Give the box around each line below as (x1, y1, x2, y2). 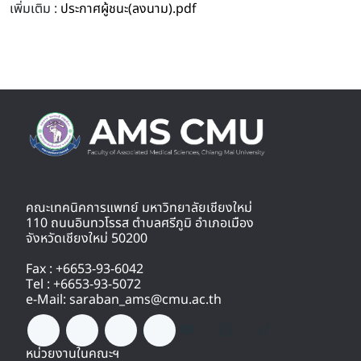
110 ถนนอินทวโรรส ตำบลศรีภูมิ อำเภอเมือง (26, 214, 254, 234)
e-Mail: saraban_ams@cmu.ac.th (26, 290, 222, 310)
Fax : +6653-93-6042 (26, 259, 143, 280)
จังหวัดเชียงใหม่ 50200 (26, 229, 147, 249)
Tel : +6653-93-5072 (26, 275, 141, 295)
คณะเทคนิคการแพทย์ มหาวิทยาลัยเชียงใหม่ (26, 198, 252, 218)
